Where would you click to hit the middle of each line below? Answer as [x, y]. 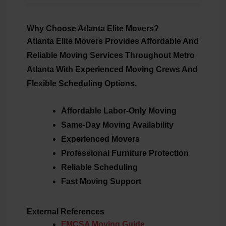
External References [65, 211]
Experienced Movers [100, 139]
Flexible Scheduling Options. [81, 84]
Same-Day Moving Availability [117, 125]
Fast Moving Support [101, 181]
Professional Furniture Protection [125, 153]
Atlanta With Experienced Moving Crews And [112, 70]
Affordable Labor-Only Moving [119, 110]
